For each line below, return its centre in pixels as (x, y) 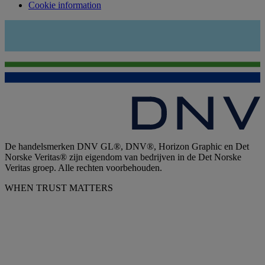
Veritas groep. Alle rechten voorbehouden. (83, 167)
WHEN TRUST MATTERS (59, 188)
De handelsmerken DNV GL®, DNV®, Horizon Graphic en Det (127, 146)
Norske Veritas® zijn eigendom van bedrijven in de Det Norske (123, 157)
